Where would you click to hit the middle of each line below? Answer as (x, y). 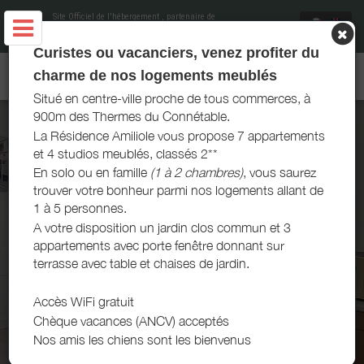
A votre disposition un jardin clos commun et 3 (162, 227)
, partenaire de (188, 17)
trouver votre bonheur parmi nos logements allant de (178, 191)
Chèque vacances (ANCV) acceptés (131, 321)
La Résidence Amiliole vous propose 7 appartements (179, 135)
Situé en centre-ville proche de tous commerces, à (172, 99)
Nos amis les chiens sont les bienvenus (142, 340)
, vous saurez (279, 173)
